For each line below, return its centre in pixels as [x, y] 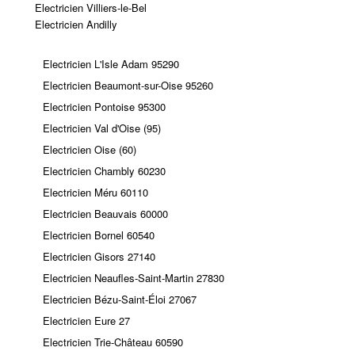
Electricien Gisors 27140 [99, 256]
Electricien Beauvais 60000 [105, 213]
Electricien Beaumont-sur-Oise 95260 [128, 85]
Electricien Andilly [76, 24]
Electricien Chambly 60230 [104, 170]
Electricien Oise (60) [89, 149]
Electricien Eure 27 [86, 320]
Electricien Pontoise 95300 [104, 106]
